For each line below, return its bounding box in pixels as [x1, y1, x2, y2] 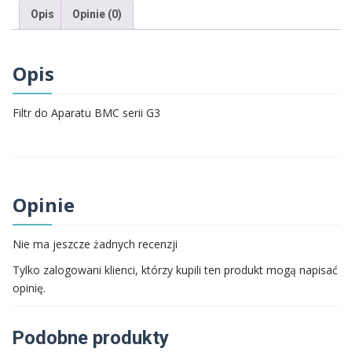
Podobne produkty [12, 327, 169, 350]
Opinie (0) [72, 7, 122, 20]
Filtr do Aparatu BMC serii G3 [13, 105, 160, 121]
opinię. [13, 280, 46, 296]
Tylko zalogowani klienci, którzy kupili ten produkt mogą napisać [13, 262, 338, 278]
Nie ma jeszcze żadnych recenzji [13, 236, 178, 252]
